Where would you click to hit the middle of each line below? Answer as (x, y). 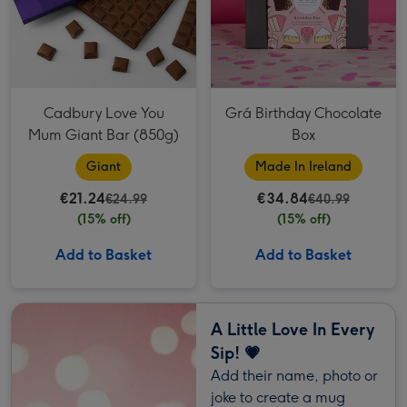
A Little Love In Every (293, 330)
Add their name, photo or (294, 376)
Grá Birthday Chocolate (303, 113)
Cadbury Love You (104, 113)
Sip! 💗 (236, 353)
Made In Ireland (303, 167)
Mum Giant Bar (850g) (104, 135)
